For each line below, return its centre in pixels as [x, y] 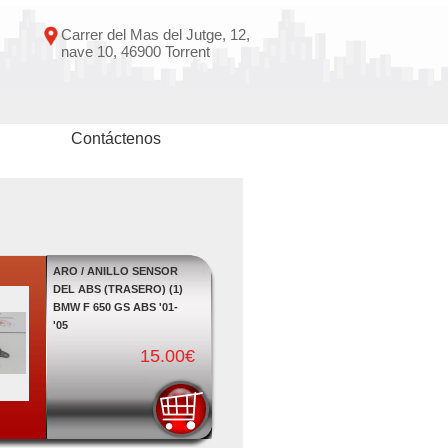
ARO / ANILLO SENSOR [115, 271]
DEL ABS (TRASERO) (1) [117, 289]
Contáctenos [115, 138]
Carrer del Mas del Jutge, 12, [155, 34]
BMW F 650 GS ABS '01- [115, 307]
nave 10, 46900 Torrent [135, 51]
